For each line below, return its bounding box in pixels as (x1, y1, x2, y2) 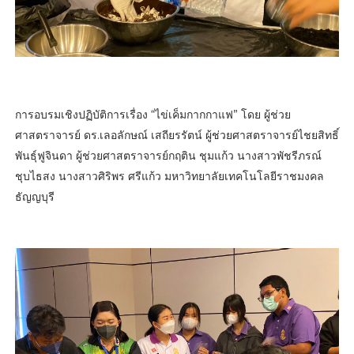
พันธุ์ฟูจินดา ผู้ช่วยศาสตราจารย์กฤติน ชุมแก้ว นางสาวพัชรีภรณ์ (14, 149, 322, 164)
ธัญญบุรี (14, 190, 55, 205)
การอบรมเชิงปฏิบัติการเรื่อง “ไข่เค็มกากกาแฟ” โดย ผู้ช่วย (14, 107, 291, 122)
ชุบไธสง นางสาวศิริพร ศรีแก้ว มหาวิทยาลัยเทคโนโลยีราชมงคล (14, 169, 324, 184)
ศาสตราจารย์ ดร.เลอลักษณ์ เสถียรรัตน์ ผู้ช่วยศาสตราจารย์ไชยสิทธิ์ (14, 128, 339, 143)
